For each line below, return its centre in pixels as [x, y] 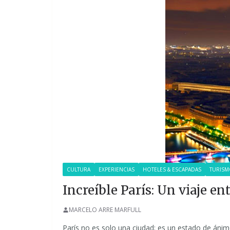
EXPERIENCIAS [117, 169]
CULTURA [79, 169]
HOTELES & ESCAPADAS [172, 169]
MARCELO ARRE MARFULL [105, 210]
